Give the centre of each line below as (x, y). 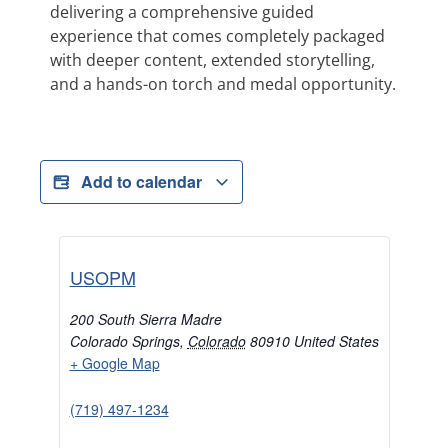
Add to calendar (143, 182)
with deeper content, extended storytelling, (212, 59)
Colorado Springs (124, 341)
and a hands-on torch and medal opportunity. (223, 83)
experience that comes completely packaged (217, 35)
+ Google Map (114, 363)
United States (336, 341)
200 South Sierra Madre (145, 319)
